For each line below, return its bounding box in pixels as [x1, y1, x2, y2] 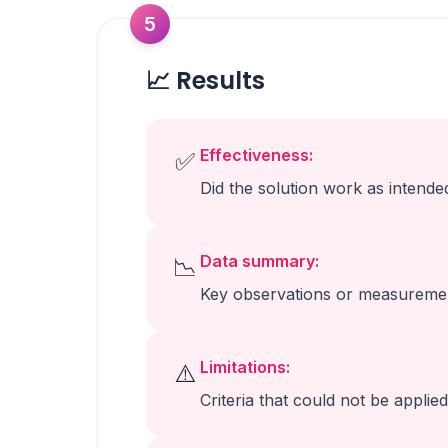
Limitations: [200, 357, 290, 377]
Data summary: [200, 251, 319, 271]
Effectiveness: [200, 145, 313, 165]
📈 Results [146, 64, 265, 97]
